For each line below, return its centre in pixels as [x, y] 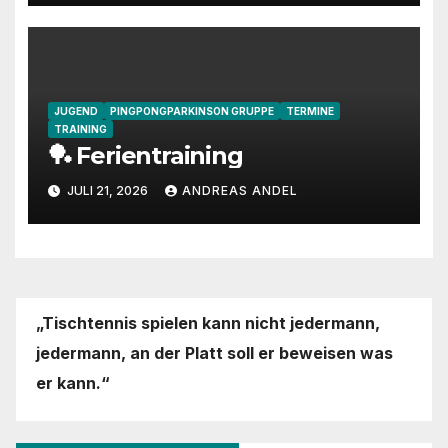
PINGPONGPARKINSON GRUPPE [191, 110]
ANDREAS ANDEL [239, 191]
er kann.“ [73, 383]
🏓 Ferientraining [145, 155]
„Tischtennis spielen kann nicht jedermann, [208, 323]
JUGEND [75, 110]
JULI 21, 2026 [107, 191]
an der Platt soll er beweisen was [261, 353]
